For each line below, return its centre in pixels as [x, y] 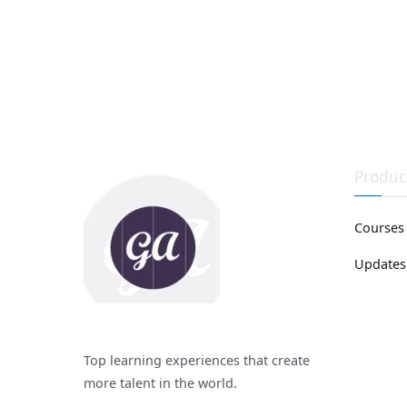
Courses [379, 228]
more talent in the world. [160, 383]
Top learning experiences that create [197, 361]
